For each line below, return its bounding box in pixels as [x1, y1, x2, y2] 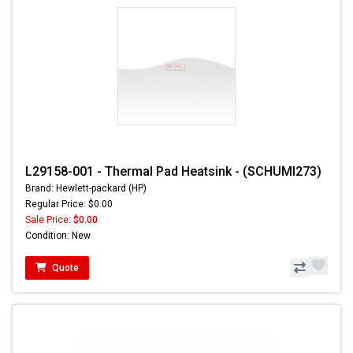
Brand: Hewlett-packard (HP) [25, 182, 147, 194]
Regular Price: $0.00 [25, 198, 113, 210]
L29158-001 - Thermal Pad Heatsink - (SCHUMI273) [25, 163, 321, 179]
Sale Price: [25, 214, 73, 225]
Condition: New [25, 229, 91, 241]
